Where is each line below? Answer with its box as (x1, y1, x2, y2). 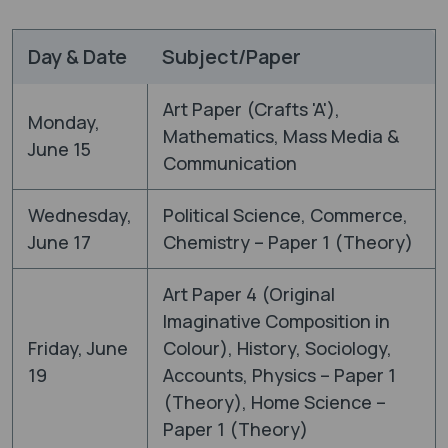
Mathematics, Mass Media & (163, 124, 399, 149)
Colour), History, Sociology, (163, 336, 392, 361)
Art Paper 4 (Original (163, 282, 335, 307)
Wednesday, (28, 203, 132, 228)
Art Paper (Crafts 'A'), (163, 97, 340, 122)
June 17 (28, 230, 91, 255)
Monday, (28, 110, 100, 135)
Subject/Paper (162, 43, 301, 71)
